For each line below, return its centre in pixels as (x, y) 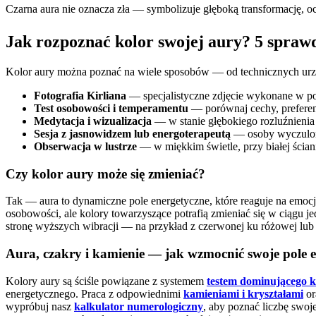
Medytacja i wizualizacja (93, 121)
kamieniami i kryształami (243, 293)
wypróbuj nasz (38, 306)
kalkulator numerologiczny (139, 306)
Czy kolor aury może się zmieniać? (105, 174)
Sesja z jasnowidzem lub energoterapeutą (132, 133)
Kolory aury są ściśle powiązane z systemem (105, 281)
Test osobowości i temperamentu (111, 108)
